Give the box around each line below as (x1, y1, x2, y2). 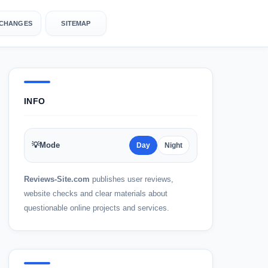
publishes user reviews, (89, 175, 173, 184)
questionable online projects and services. (23, 203, 169, 212)
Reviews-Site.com (23, 175, 90, 184)
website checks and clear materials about (23, 189, 167, 198)
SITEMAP (61, 20, 91, 27)
